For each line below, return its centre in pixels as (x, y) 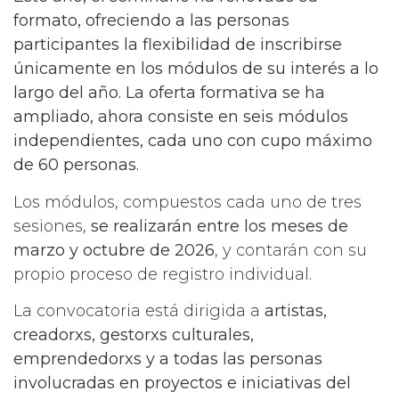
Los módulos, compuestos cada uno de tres (187, 202)
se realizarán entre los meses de (220, 226)
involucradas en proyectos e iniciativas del (182, 383)
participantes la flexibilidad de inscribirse (178, 45)
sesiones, (52, 226)
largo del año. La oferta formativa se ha (169, 93)
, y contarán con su (291, 250)
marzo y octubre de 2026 (114, 250)
